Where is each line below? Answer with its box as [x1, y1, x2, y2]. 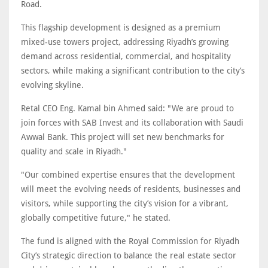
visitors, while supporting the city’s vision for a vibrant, [21, 199, 229, 209]
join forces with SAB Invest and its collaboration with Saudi [21, 118, 243, 128]
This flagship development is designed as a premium [21, 23, 221, 33]
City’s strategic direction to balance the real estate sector [21, 251, 236, 261]
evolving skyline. [21, 80, 84, 90]
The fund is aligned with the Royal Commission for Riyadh [21, 236, 239, 246]
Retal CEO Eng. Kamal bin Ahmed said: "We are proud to [21, 103, 234, 114]
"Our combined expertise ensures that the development [21, 170, 235, 180]
